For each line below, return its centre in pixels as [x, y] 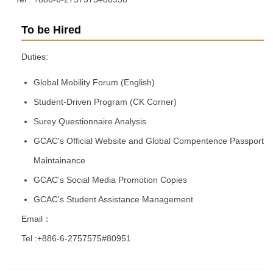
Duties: [35, 57]
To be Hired [51, 30]
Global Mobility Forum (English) [94, 83]
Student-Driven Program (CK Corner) [105, 102]
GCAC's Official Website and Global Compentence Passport [148, 141]
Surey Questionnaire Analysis [90, 122]
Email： [36, 219]
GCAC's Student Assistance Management [113, 200]
